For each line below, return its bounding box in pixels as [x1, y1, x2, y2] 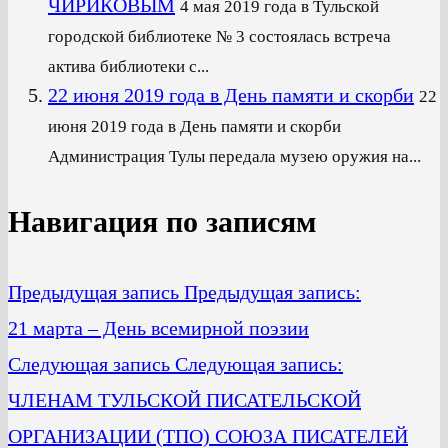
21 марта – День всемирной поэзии [8, 316, 309, 339]
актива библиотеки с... [48, 56, 209, 76]
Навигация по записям [8, 204, 316, 238]
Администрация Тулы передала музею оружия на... [48, 146, 421, 166]
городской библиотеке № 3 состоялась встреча [48, 26, 391, 46]
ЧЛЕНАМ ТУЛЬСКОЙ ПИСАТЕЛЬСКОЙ [8, 388, 361, 411]
